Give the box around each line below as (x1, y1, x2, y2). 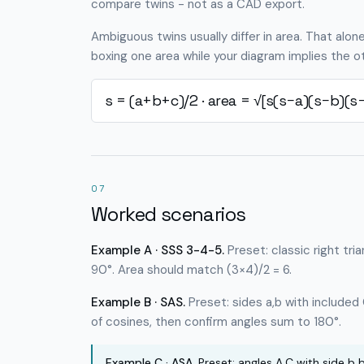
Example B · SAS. (91, 294, 185, 310)
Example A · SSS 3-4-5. (91, 242, 224, 258)
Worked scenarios (91, 201, 246, 227)
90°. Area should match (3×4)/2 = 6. (91, 262, 292, 278)
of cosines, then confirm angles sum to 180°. (91, 314, 341, 330)
